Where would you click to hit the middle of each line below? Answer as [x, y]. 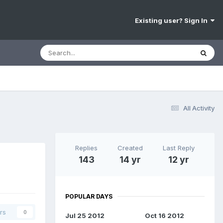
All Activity [199, 108]
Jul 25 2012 [85, 215]
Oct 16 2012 [165, 215]
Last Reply [179, 148]
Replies [86, 148]
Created [130, 148]
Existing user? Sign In [173, 21]
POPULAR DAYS [89, 196]
